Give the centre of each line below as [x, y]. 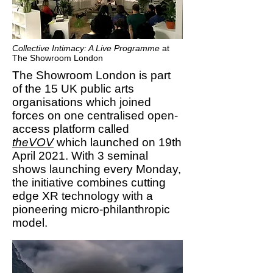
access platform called [71, 129]
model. [31, 223]
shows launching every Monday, [97, 169]
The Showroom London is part [91, 75]
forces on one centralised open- [95, 115]
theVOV [33, 142]
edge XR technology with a [83, 196]
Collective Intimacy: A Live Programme [86, 48]
